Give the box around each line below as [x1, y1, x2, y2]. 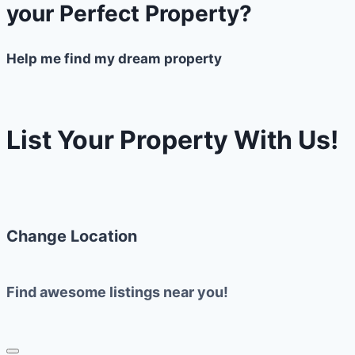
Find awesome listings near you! [6, 284, 228, 301]
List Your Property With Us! [6, 124, 338, 156]
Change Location [6, 227, 137, 246]
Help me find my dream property [6, 50, 222, 67]
